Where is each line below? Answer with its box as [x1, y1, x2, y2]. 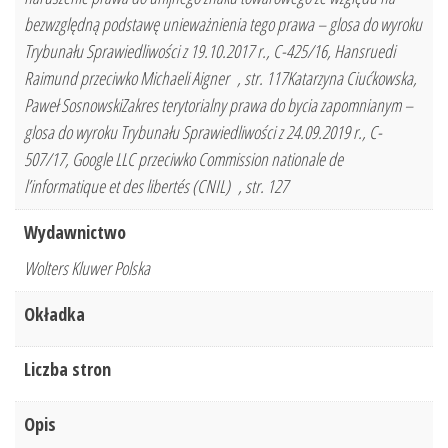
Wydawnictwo [24, 220, 126, 245]
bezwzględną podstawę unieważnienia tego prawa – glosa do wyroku [24, 12, 422, 37]
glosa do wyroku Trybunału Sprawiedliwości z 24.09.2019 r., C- [24, 120, 382, 145]
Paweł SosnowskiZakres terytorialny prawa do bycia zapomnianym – [24, 93, 413, 118]
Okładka [24, 302, 85, 327]
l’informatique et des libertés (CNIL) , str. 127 [24, 174, 288, 199]
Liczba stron [24, 357, 111, 382]
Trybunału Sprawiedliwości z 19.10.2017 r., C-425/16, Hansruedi [24, 39, 395, 64]
